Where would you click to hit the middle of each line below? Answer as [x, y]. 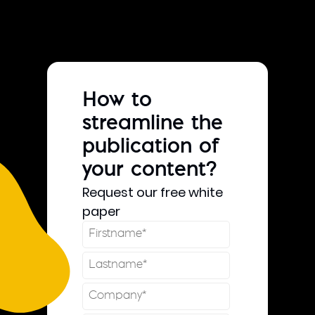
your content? [150, 171]
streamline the [153, 124]
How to [117, 101]
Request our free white [153, 192]
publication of [151, 147]
